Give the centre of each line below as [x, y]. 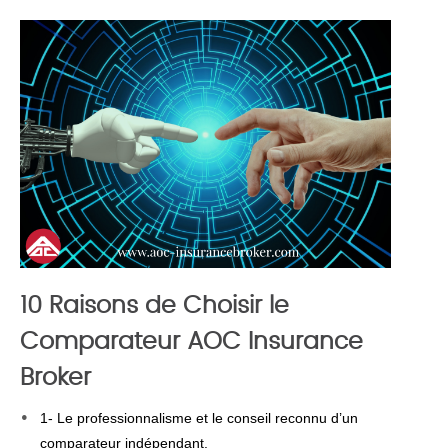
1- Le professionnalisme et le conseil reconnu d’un [199, 418]
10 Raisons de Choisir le [154, 306]
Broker [55, 378]
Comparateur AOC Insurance [191, 342]
